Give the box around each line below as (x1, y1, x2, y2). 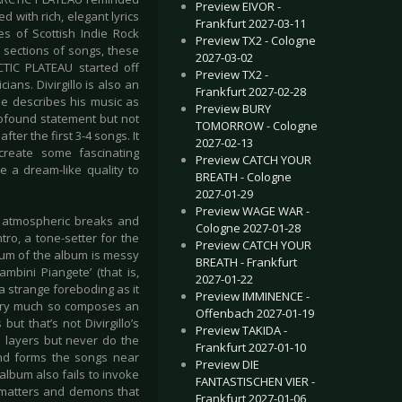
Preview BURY (196, 100, 271, 117)
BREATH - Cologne (196, 169, 292, 185)
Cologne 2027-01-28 (196, 220, 301, 236)
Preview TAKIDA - (196, 322, 287, 338)
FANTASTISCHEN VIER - (196, 373, 315, 389)
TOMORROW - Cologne (196, 118, 318, 134)
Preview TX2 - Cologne (196, 32, 316, 48)
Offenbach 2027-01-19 (196, 305, 314, 321)
